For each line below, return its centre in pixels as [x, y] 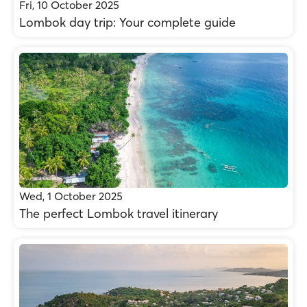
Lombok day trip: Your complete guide [127, 22]
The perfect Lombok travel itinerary [119, 213]
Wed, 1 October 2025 [71, 196]
